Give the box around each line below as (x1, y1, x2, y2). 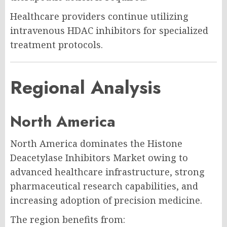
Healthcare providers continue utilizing (10, 10, 188, 22)
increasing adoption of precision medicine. (10, 194, 202, 206)
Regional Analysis (10, 73, 161, 101)
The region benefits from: (10, 213, 125, 225)
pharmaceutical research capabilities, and (10, 179, 198, 192)
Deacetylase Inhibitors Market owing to (10, 151, 188, 164)
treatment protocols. (10, 38, 103, 51)
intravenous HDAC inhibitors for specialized (10, 24, 208, 36)
